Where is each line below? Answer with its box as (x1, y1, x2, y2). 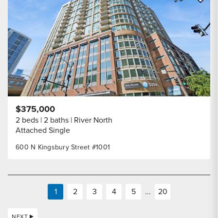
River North (74, 114, 112, 126)
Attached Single (16, 125, 70, 136)
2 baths (44, 114, 69, 126)
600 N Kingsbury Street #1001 (16, 142, 110, 152)
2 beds (16, 114, 38, 126)
